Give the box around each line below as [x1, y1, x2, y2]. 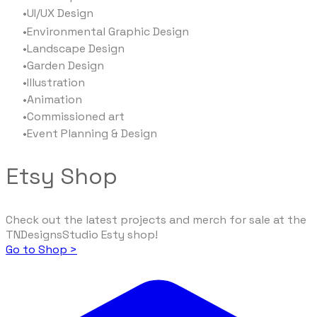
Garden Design [27, 57, 104, 73]
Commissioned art [27, 108, 127, 124]
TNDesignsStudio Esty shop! [6, 226, 158, 242]
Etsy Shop [6, 162, 117, 191]
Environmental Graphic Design [27, 23, 189, 39]
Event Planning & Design [27, 125, 157, 141]
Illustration [27, 74, 85, 90]
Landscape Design [27, 40, 125, 56]
